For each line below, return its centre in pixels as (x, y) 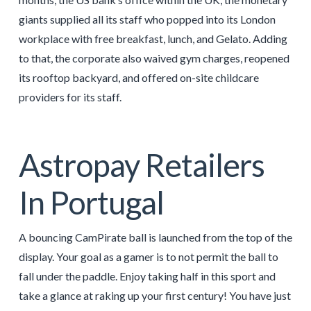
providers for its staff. (70, 96)
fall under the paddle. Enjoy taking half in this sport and (147, 276)
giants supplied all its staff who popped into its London (147, 19)
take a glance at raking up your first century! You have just (154, 296)
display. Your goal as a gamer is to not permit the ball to (148, 257)
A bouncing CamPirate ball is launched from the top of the (155, 237)
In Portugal (91, 203)
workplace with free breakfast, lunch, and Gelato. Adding (153, 38)
